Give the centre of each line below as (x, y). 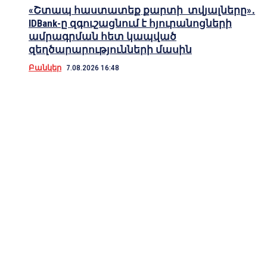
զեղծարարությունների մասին (110, 50)
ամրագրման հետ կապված (103, 37)
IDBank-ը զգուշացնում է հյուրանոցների (130, 24)
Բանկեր (45, 68)
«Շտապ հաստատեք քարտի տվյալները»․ (142, 10)
